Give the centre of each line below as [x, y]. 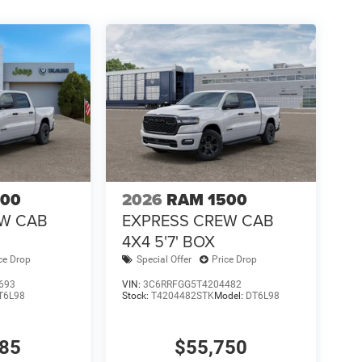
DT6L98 [262, 295]
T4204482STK [182, 295]
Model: [229, 295]
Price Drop [234, 260]
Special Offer [164, 260]
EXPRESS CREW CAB [198, 220]
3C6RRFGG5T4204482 [192, 284]
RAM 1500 [206, 199]
